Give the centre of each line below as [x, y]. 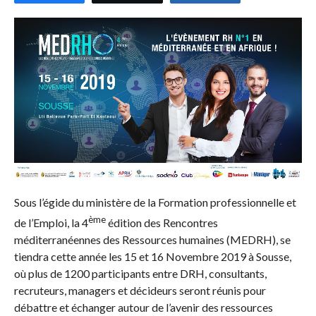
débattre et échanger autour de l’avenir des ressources [143, 307]
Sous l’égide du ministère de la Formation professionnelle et [155, 202]
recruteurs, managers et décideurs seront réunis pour [140, 290]
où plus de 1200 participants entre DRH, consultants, [140, 273]
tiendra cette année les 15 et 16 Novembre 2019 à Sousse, [152, 256]
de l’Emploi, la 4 [51, 222]
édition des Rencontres [162, 222]
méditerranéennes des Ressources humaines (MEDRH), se [152, 239]
